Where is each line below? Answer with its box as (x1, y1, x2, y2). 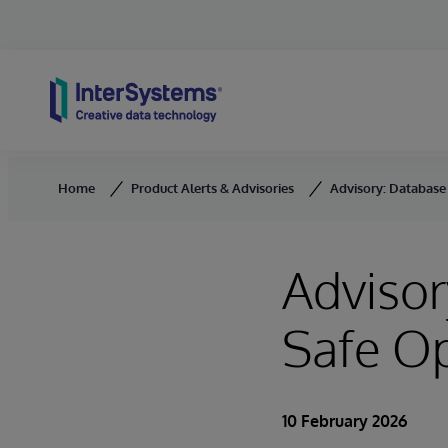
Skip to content (8, 31, 131, 54)
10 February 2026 (282, 411, 407, 431)
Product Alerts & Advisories (131, 180, 294, 196)
